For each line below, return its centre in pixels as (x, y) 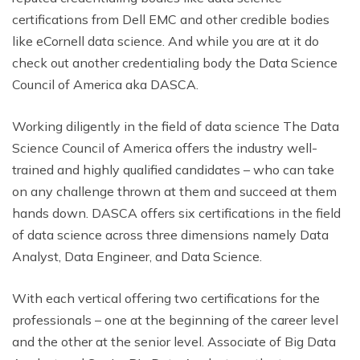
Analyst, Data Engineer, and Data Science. (137, 256)
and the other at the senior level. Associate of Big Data (174, 341)
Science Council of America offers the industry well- (165, 147)
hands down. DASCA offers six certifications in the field (176, 213)
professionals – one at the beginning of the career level (175, 319)
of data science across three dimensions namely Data (170, 234)
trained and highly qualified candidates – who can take (173, 169)
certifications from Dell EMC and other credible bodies (171, 19)
